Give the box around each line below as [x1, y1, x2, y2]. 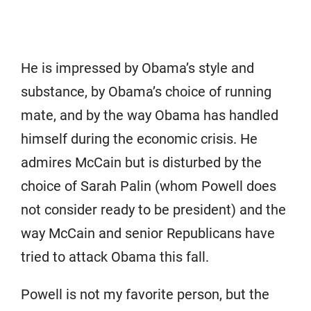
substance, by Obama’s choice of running [21, 83, 271, 100]
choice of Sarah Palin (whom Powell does [21, 177, 276, 194]
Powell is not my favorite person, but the [21, 285, 269, 303]
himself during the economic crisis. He [21, 130, 258, 147]
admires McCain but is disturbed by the [21, 153, 262, 171]
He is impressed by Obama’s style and [21, 59, 254, 76]
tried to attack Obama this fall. [21, 248, 209, 265]
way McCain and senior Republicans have [21, 224, 275, 242]
